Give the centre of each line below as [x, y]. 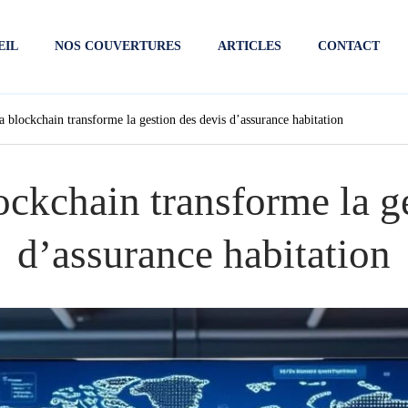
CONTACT [348, 46]
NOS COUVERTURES [117, 46]
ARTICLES [249, 46]
